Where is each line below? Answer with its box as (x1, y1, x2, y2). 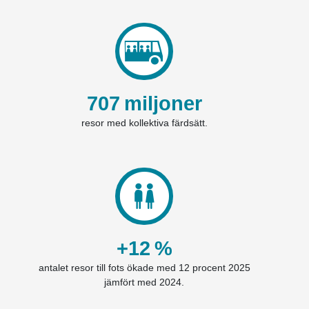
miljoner (123, 92, 202, 115)
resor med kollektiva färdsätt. (81, 117, 208, 129)
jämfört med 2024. (104, 277, 184, 288)
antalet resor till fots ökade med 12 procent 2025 (38, 262, 250, 274)
